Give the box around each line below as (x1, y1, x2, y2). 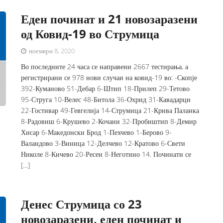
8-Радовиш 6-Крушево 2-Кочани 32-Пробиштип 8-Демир (21, 116, 197, 126)
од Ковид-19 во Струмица (21, 25, 160, 42)
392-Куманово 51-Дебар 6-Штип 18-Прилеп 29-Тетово (21, 84, 190, 93)
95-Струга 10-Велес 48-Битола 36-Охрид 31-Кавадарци (21, 95, 191, 104)
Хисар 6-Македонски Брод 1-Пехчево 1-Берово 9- (21, 127, 172, 137)
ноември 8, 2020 (27, 46, 75, 55)
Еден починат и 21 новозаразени (21, 10, 198, 27)
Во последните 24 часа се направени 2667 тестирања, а (21, 62, 189, 71)
